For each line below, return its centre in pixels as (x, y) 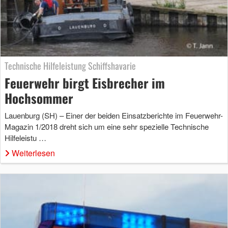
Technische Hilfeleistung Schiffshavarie (70, 66)
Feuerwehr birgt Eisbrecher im (85, 83)
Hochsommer (39, 98)
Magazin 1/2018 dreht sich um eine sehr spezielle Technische (107, 127)
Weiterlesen (33, 153)
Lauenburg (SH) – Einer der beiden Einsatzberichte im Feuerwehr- (114, 116)
